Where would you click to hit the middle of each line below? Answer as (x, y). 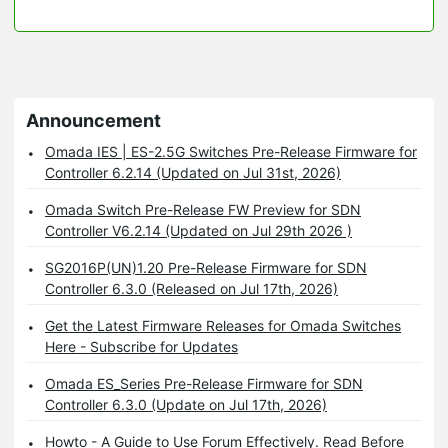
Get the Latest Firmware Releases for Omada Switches (223, 325)
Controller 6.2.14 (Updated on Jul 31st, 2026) (193, 172)
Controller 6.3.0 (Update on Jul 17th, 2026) (186, 404)
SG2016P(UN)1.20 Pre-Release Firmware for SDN (206, 267)
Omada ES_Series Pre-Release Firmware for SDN (204, 383)
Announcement (93, 120)
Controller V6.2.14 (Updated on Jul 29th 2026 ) (198, 230)
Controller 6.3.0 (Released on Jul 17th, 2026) (191, 288)
